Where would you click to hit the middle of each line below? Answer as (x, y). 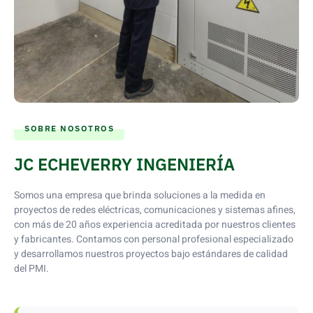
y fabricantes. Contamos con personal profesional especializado (154, 239)
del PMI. (31, 268)
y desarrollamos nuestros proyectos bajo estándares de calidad (151, 254)
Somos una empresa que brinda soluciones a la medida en (140, 195)
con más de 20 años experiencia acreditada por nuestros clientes (155, 224)
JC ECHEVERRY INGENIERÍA (124, 164)
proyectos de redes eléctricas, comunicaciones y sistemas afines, (155, 210)
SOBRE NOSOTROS (69, 128)
